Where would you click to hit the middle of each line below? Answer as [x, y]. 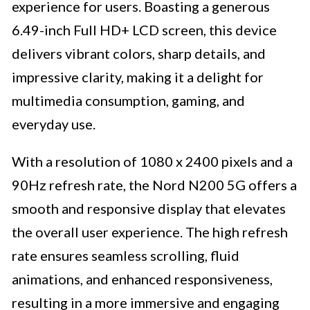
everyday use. [54, 124]
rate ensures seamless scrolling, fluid [126, 256]
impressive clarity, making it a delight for [138, 77]
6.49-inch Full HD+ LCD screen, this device [144, 30]
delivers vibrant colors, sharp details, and [139, 54]
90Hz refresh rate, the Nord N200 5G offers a [154, 185]
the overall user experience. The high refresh [150, 232]
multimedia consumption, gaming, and [128, 101]
